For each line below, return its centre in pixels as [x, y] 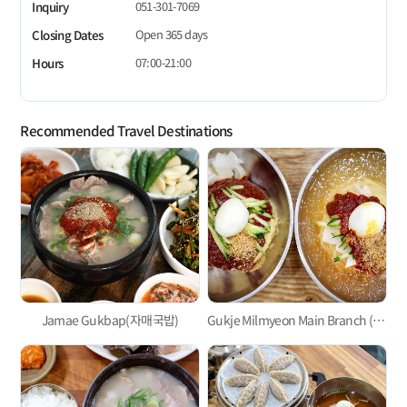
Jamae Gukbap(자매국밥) [110, 320]
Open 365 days [171, 34]
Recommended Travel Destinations [126, 130]
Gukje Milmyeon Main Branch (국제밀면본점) [379, 320]
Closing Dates [68, 35]
